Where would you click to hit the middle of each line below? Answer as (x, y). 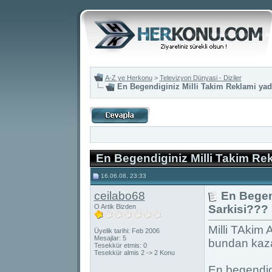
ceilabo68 (119, 196)
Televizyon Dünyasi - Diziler (200, 78)
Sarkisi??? (238, 209)
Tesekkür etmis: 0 (120, 245)
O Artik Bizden (115, 206)
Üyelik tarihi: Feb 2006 (127, 231)
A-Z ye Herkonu (128, 78)
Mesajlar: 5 (110, 238)
